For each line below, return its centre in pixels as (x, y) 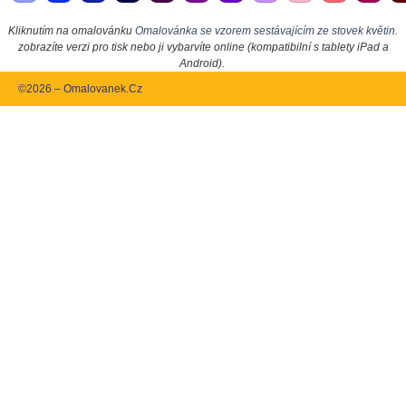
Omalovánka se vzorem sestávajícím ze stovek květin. (266, 30)
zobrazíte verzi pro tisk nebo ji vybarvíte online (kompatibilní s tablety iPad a (203, 47)
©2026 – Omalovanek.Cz (80, 88)
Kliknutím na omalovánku (72, 30)
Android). (202, 63)
